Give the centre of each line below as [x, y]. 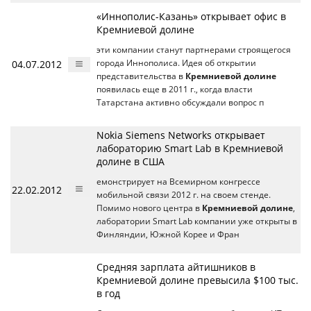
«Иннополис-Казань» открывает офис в [191, 16]
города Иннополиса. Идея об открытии [176, 63]
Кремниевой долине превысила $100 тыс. [197, 280]
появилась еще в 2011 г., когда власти [175, 89]
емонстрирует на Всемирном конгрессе [178, 182]
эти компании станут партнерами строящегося [194, 50]
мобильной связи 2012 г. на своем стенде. [184, 195]
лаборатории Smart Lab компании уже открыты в [197, 221]
